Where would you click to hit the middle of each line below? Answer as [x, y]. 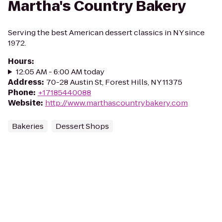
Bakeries [28, 126]
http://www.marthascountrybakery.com [116, 103]
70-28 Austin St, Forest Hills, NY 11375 [114, 82]
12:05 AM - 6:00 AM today [60, 72]
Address [25, 82]
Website [24, 103]
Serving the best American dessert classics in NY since [106, 32]
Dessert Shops [82, 126]
